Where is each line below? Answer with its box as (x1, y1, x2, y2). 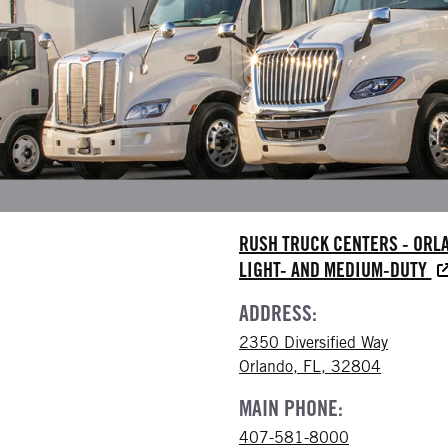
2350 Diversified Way (239, 333, 388, 352)
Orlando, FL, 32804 (239, 357, 381, 376)
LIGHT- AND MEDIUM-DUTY (239, 258, 432, 282)
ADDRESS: (239, 300, 317, 326)
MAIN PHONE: (239, 395, 343, 421)
